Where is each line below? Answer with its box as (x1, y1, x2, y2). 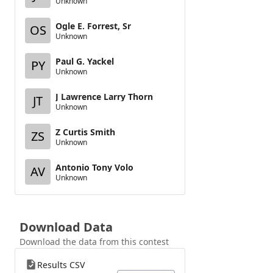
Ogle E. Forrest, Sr (55, 19, 131, 32)
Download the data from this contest (19, 236, 169, 247)
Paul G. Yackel (55, 55, 114, 67)
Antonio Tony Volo (55, 161, 133, 173)
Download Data (19, 219, 113, 235)
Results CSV (37, 259, 85, 271)
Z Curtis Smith (55, 126, 115, 138)
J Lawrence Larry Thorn (55, 90, 153, 102)
